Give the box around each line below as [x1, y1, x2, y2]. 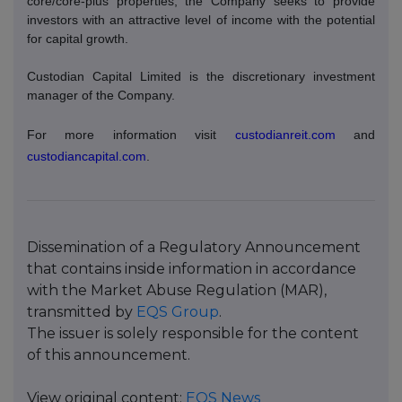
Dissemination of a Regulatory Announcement [27, 238, 361, 256]
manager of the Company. [27, 87, 175, 102]
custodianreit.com [234, 127, 336, 142]
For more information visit [27, 127, 235, 142]
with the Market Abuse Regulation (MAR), [27, 281, 327, 299]
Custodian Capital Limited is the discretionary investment [27, 68, 375, 83]
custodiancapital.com [27, 148, 146, 163]
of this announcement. [27, 345, 190, 363]
